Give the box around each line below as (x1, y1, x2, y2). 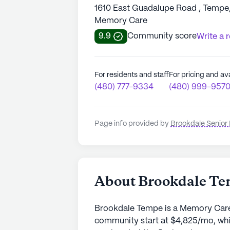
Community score (127, 32, 197, 40)
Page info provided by (94, 120, 170, 127)
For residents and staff (94, 71, 169, 79)
